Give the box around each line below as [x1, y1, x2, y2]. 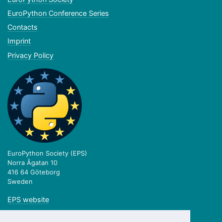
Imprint [7, 37, 31, 46]
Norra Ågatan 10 [7, 159, 57, 167]
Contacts [7, 23, 38, 32]
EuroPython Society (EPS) [7, 149, 87, 158]
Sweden [7, 177, 33, 186]
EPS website [7, 195, 49, 204]
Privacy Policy [7, 51, 54, 59]
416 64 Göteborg [7, 168, 60, 176]
